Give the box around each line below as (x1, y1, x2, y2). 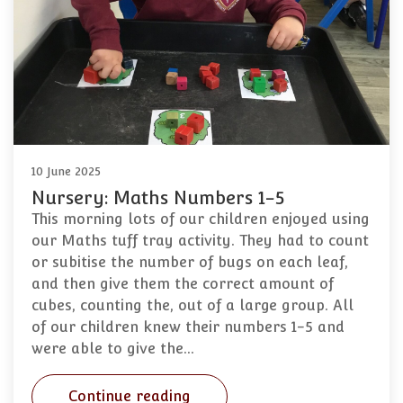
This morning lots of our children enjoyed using (31, 210, 370, 228)
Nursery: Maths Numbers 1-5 (31, 187, 284, 210)
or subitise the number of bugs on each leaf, (31, 254, 348, 272)
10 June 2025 (31, 165, 101, 179)
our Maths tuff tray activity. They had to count (31, 232, 369, 250)
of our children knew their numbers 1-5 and (31, 318, 345, 336)
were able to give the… (31, 340, 194, 358)
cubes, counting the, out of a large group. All (31, 297, 354, 315)
